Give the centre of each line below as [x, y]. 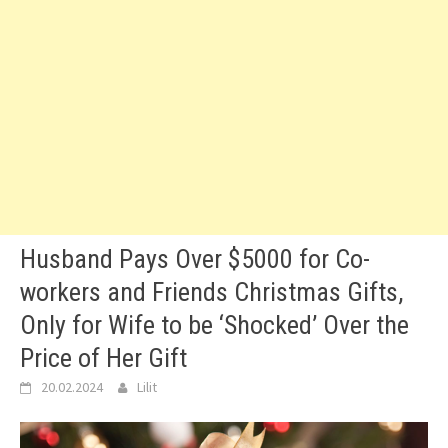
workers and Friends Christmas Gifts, [211, 292]
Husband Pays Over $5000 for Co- [195, 259]
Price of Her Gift [103, 358]
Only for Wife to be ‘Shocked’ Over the [214, 325]
